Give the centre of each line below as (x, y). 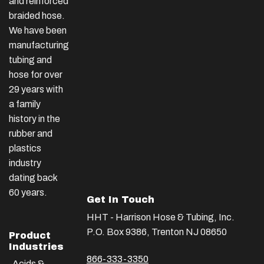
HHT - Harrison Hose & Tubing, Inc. (161, 217)
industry (25, 163)
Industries (36, 246)
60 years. (28, 192)
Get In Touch (121, 200)
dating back (33, 177)
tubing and (30, 60)
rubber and (31, 133)
